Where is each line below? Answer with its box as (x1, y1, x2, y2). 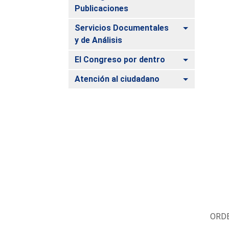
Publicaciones (75, 3, 129, 13)
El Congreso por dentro (75, 54, 166, 64)
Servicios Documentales (75, 22, 169, 33)
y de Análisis (75, 35, 123, 45)
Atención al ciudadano (75, 74, 160, 84)
